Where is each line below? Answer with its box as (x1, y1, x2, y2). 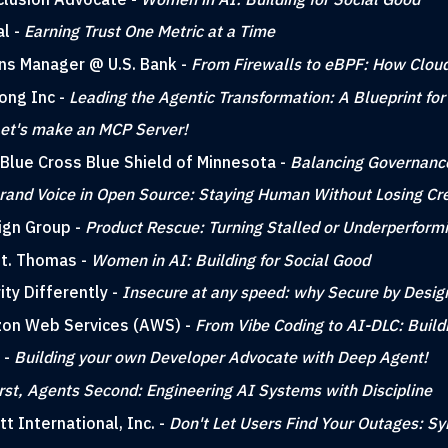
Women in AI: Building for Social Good (90, 249, 370, 270)
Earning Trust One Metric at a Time (23, 21, 275, 42)
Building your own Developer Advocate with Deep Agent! (13, 347, 428, 368)
